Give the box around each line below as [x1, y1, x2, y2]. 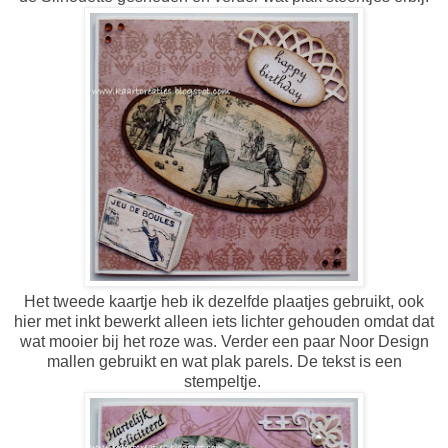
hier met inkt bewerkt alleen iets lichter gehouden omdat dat [14, 312, 434, 330]
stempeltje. [183, 372, 265, 390]
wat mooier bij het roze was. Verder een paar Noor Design [19, 332, 429, 350]
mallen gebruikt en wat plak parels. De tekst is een [46, 352, 402, 370]
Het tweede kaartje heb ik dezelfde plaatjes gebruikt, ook [24, 292, 424, 310]
